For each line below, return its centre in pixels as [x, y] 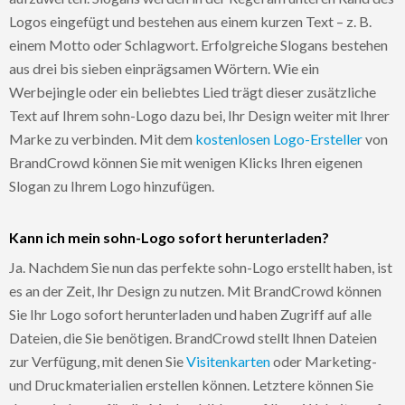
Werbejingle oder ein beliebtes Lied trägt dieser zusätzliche [193, 91]
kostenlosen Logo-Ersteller [279, 138]
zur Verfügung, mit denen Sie [98, 361]
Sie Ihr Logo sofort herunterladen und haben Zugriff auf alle [190, 314]
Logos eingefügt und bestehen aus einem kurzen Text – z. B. [190, 21]
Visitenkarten [228, 361]
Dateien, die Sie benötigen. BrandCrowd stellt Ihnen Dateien [193, 337]
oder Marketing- [324, 361]
